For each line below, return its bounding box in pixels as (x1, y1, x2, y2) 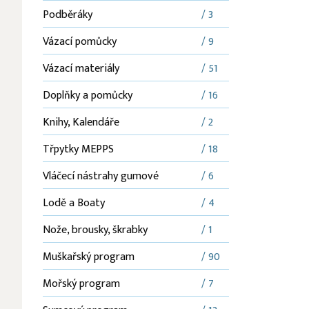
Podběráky (43, 6, 92, 24)
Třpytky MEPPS (43, 140, 114, 159)
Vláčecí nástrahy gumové (43, 167, 159, 186)
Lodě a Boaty (43, 194, 105, 212)
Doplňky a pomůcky (43, 86, 132, 105)
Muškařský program (43, 248, 134, 266)
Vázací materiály (43, 59, 119, 78)
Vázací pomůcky (43, 32, 117, 51)
